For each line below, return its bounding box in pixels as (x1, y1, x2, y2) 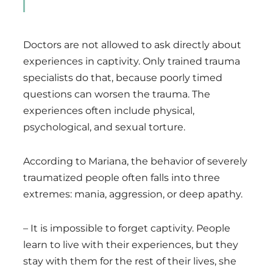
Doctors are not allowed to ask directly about (23, 39, 241, 51)
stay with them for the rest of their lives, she (23, 255, 236, 268)
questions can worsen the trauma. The (23, 88, 210, 101)
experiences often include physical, (23, 105, 194, 117)
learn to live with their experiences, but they (23, 239, 238, 251)
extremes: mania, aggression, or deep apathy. (23, 188, 243, 200)
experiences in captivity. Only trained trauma (23, 55, 240, 68)
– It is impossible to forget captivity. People (23, 222, 230, 235)
